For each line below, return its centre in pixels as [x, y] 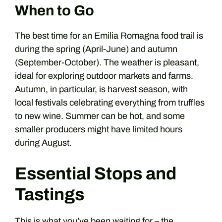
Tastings [50, 194]
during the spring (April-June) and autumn [96, 49]
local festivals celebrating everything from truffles [110, 103]
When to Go [55, 11]
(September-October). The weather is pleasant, [107, 62]
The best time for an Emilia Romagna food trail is [109, 36]
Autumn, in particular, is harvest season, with [101, 89]
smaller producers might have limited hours [99, 129]
